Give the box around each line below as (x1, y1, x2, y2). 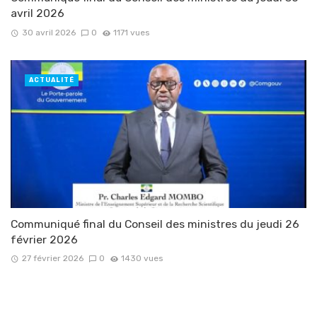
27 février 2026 (21, 253, 83, 263)
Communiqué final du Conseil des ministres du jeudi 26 (11, 217, 299, 231)
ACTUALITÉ (29, 76, 74, 83)
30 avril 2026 (21, 27, 76, 38)
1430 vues (121, 253, 163, 263)
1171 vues (113, 27, 150, 38)
